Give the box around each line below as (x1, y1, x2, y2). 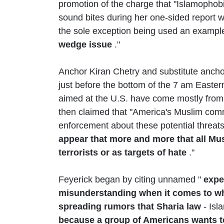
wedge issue (58, 39, 112, 49)
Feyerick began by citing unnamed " (58, 174, 203, 184)
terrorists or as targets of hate (58, 147, 186, 157)
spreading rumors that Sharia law (58, 201, 201, 211)
